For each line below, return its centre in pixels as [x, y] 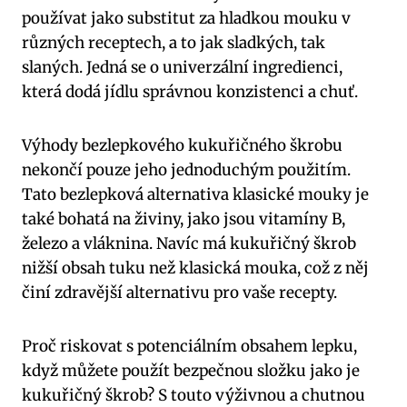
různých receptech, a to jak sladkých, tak [174, 43]
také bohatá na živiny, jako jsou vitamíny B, [184, 219]
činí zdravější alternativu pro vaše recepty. [179, 293]
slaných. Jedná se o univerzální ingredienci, [182, 68]
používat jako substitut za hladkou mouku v [186, 19]
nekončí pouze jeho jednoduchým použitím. [186, 170]
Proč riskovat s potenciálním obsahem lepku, [189, 347]
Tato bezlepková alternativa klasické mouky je [195, 195]
